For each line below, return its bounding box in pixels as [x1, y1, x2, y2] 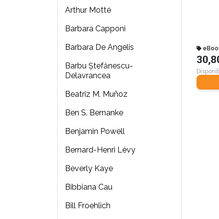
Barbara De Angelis [65, 43, 134, 52]
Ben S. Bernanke [65, 108, 123, 118]
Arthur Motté [65, 5, 111, 15]
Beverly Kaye [65, 164, 113, 174]
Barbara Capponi [65, 24, 126, 34]
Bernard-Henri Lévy [65, 145, 135, 155]
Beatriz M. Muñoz [65, 89, 128, 99]
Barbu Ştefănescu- [65, 61, 133, 71]
